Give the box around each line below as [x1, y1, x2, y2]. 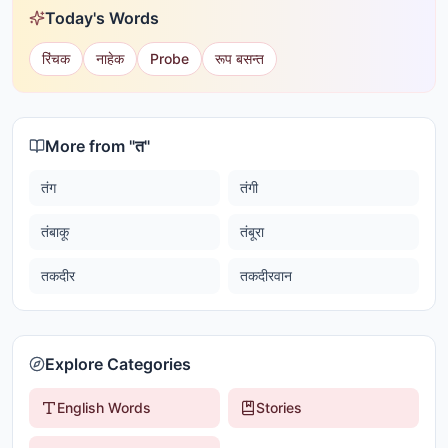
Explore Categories [45, 354, 191, 374]
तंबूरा [240, 223, 264, 240]
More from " [45, 136, 135, 156]
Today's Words [45, 8, 159, 28]
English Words [57, 399, 151, 416]
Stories [256, 399, 302, 416]
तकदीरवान [240, 267, 292, 284]
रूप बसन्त [215, 50, 264, 67]
